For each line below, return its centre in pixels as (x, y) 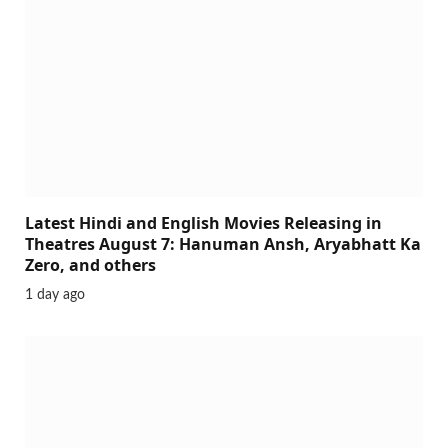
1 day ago (55, 295)
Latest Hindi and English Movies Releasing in (203, 223)
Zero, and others (90, 265)
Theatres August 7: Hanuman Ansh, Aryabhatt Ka (223, 244)
